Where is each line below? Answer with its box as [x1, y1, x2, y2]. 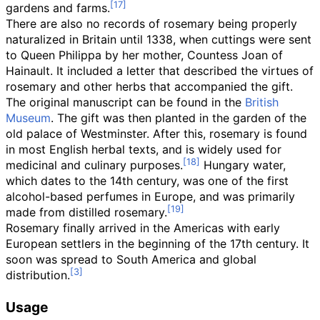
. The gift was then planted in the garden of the [51, 111, 306, 125]
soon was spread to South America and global [6, 252, 256, 266]
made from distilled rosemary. [6, 205, 167, 219]
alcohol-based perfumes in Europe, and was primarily [6, 189, 295, 204]
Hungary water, [200, 158, 286, 172]
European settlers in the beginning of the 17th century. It [6, 236, 309, 251]
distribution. [6, 268, 70, 282]
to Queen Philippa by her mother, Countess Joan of [6, 48, 283, 62]
